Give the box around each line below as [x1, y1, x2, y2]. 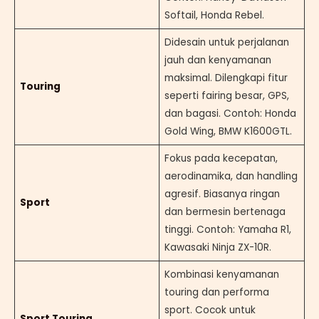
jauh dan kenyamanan [164, 53, 271, 67]
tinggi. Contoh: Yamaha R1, [164, 222, 291, 236]
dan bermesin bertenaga [164, 204, 286, 219]
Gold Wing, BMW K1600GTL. [164, 124, 292, 138]
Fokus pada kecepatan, [164, 151, 278, 165]
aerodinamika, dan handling [164, 169, 298, 183]
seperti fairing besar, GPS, [164, 88, 289, 103]
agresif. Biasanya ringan [164, 187, 280, 201]
